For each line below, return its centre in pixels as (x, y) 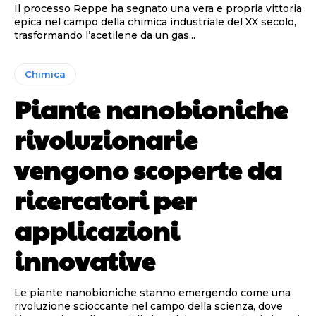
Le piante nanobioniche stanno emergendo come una (152, 293)
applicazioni (97, 230)
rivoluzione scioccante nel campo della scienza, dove (148, 306)
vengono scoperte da (148, 170)
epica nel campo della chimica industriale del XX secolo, (155, 22)
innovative (85, 261)
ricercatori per (105, 200)
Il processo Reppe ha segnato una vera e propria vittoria (158, 9)
